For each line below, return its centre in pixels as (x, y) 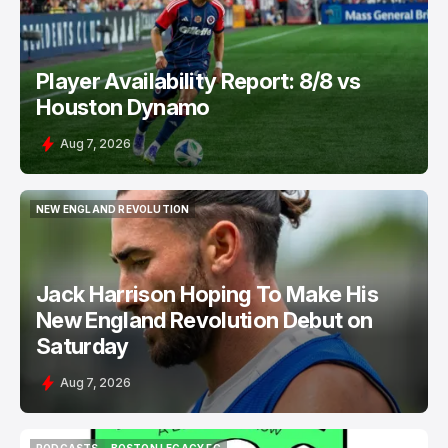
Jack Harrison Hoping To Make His (207, 294)
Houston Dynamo (123, 107)
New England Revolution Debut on (204, 320)
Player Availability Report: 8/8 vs (198, 81)
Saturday (82, 346)
